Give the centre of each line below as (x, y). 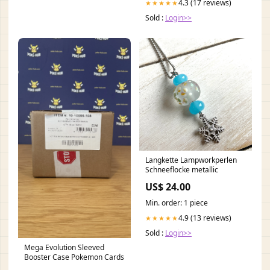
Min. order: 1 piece (177, 202)
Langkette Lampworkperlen (191, 160)
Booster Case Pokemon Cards (74, 257)
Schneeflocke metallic (182, 169)
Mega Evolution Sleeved (64, 248)
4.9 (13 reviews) (205, 218)
